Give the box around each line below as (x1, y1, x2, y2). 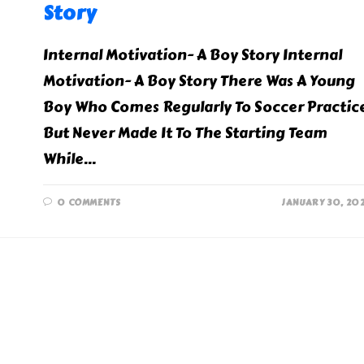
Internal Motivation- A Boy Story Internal (42, 44, 342, 67)
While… (42, 148, 96, 171)
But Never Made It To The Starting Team (42, 122, 327, 145)
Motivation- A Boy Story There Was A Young (42, 70, 355, 93)
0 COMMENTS (57, 196, 121, 210)
